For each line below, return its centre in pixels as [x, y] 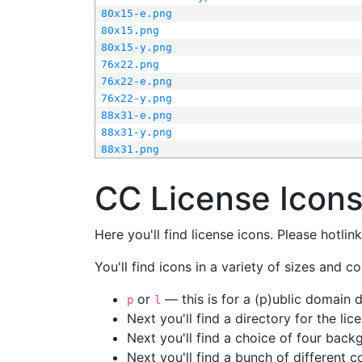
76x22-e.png [136, 81]
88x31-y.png [136, 132]
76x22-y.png [136, 98]
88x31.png [130, 149]
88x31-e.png [136, 115]
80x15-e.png [136, 13]
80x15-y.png [136, 47]
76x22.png [130, 64]
